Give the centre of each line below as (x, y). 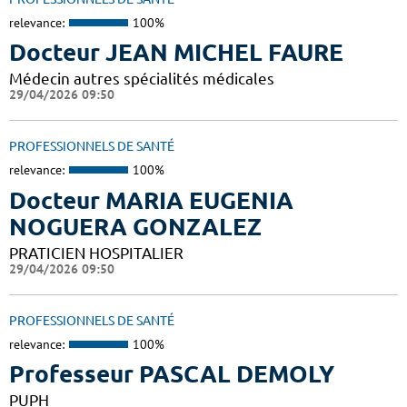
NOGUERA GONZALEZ (135, 226)
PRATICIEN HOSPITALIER (96, 253)
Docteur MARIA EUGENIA (151, 200)
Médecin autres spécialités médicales (142, 79)
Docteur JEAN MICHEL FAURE (176, 53)
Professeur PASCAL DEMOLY (172, 374)
